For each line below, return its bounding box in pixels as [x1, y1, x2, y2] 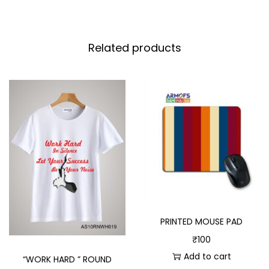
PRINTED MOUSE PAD [160, 215, 243, 228]
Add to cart [183, 250, 231, 262]
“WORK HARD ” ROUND [22, 253, 112, 265]
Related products [88, 40, 181, 56]
